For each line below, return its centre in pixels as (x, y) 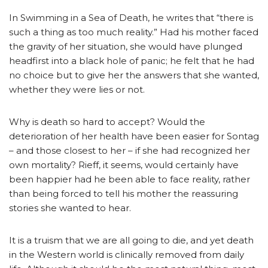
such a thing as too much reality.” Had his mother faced (134, 32)
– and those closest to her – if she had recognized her (130, 150)
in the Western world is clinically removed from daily (127, 254)
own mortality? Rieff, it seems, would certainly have (124, 165)
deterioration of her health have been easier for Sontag (134, 136)
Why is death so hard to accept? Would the (107, 121)
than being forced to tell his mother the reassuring (124, 193)
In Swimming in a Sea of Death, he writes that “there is (131, 17)
